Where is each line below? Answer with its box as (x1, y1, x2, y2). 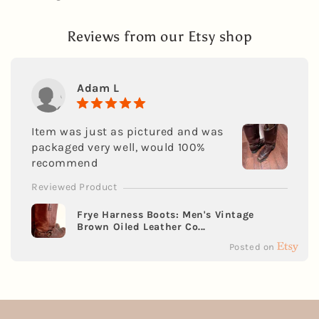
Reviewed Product (31, 181, 117, 193)
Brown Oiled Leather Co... (77, 221, 206, 233)
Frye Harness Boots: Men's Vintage (77, 209, 254, 221)
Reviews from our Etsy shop (66, 28, 253, 46)
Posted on (229, 241, 275, 252)
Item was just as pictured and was (31, 125, 224, 138)
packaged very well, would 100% (31, 140, 206, 154)
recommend (31, 156, 98, 169)
